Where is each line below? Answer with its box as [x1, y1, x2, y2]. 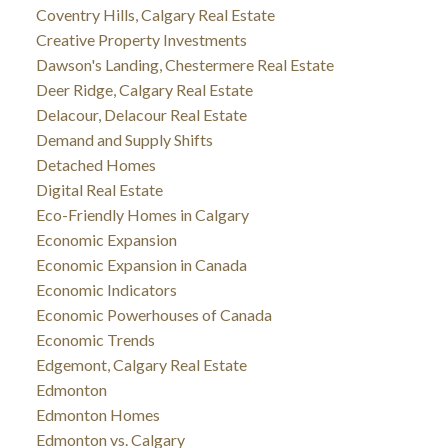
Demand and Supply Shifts [35, 129, 213, 149]
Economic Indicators [35, 279, 177, 299]
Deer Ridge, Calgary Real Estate [35, 79, 253, 99]
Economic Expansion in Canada [35, 254, 247, 274]
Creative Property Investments [35, 29, 247, 49]
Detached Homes [35, 154, 156, 174]
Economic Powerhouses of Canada [35, 304, 272, 324]
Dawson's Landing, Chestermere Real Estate [35, 54, 334, 74]
